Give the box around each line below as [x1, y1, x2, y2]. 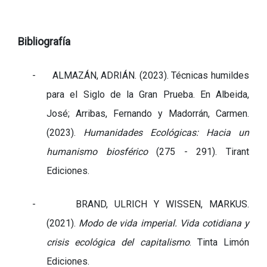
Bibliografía [18, 35, 70, 48]
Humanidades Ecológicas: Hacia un [83, 126, 249, 138]
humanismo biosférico [46, 145, 148, 157]
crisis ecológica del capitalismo [46, 236, 190, 248]
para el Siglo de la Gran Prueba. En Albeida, [46, 88, 249, 100]
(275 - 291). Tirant [147, 145, 250, 157]
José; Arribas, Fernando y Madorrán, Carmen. [46, 107, 249, 119]
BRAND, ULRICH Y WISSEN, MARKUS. [75, 198, 250, 210]
